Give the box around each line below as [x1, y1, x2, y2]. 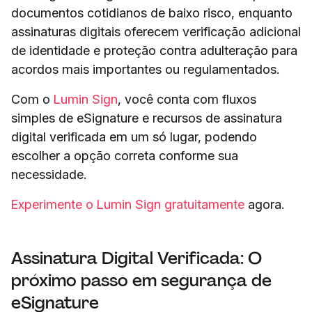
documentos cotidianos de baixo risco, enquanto [11, 5, 292, 20]
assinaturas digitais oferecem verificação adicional [11, 24, 301, 39]
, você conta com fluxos [118, 91, 256, 107]
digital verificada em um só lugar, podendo [11, 129, 257, 144]
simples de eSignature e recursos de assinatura [11, 110, 282, 125]
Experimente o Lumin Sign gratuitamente [11, 196, 244, 212]
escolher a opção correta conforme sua [11, 148, 238, 163]
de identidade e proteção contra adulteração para [11, 42, 297, 58]
